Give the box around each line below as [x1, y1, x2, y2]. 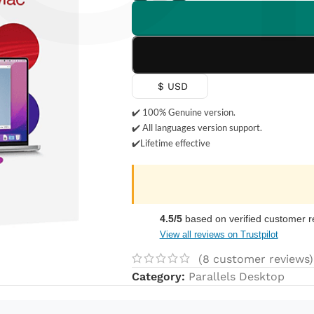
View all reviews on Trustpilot [159, 228, 278, 240]
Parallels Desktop [188, 270, 285, 283]
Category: [131, 270, 185, 283]
